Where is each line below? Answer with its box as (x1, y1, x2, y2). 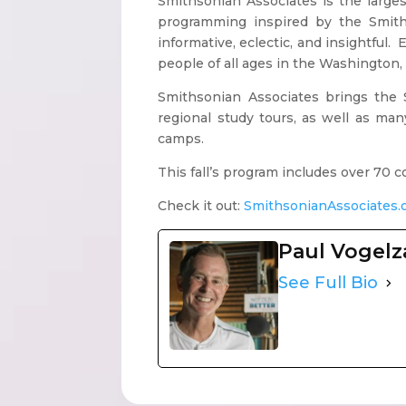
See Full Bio (278, 273, 379, 294)
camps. (158, 130, 205, 147)
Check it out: (158, 197, 245, 214)
